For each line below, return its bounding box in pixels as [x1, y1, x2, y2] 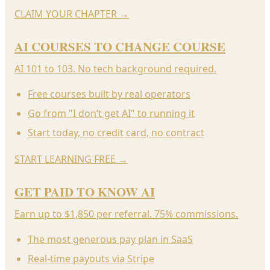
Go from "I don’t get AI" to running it [28, 106, 195, 120]
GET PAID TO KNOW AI [14, 182, 155, 201]
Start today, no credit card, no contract [28, 125, 204, 139]
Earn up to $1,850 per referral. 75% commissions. [14, 207, 238, 221]
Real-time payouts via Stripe [28, 251, 154, 265]
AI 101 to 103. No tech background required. [14, 61, 216, 75]
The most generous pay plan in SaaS [28, 232, 193, 246]
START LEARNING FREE [14, 152, 116, 166]
